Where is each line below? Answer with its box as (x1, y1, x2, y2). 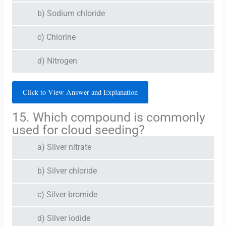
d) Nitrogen (37, 56, 77, 66)
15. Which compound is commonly (12, 109, 205, 125)
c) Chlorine (37, 32, 76, 42)
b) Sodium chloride (37, 9, 105, 18)
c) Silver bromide (37, 190, 97, 199)
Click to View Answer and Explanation (22, 87, 138, 97)
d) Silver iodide (37, 213, 90, 223)
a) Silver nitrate (37, 142, 91, 152)
